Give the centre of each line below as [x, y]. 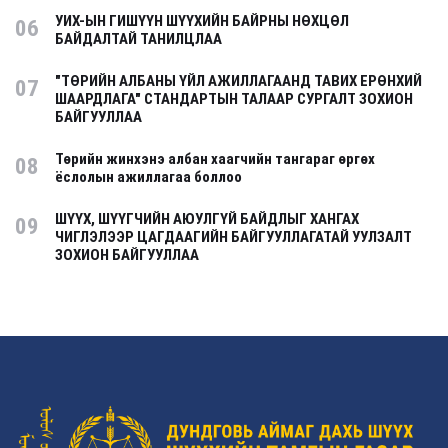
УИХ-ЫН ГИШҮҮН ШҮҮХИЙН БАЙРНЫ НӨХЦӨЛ [202, 21]
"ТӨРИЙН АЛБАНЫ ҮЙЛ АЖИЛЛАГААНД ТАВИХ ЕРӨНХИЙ [238, 81]
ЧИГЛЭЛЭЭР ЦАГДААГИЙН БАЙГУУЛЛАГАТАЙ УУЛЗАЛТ [233, 237]
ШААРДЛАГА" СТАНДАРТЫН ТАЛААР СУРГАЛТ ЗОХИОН [234, 99]
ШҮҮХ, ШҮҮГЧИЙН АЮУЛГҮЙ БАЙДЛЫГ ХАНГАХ [207, 219]
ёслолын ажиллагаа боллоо [148, 177]
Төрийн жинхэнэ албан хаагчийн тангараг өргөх [215, 159]
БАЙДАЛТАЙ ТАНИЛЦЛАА [138, 39]
